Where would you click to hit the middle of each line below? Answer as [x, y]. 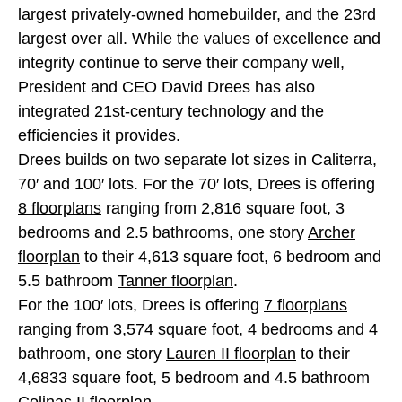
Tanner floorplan [175, 280]
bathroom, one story [92, 353]
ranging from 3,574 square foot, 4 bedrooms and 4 [198, 329]
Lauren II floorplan [231, 353]
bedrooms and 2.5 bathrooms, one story [163, 232]
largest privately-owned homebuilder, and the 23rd [197, 14]
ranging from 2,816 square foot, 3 [223, 208]
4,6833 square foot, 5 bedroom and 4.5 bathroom [194, 377]
